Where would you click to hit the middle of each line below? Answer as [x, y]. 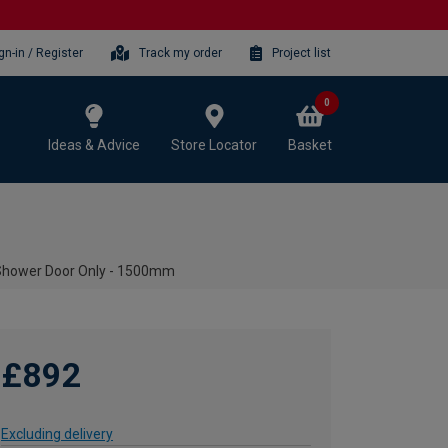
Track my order [181, 52]
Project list [301, 52]
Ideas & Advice [94, 144]
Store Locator [214, 144]
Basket [310, 144]
